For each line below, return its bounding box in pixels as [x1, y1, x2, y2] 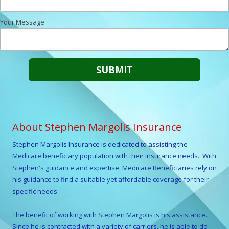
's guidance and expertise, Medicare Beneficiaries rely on [39, 163, 217, 172]
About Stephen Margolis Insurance [12, 120, 181, 134]
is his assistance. [153, 210, 209, 219]
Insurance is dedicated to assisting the [68, 140, 188, 149]
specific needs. [12, 187, 59, 196]
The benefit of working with [12, 210, 98, 219]
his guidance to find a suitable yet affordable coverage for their [12, 175, 209, 184]
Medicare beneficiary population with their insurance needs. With [12, 151, 216, 161]
